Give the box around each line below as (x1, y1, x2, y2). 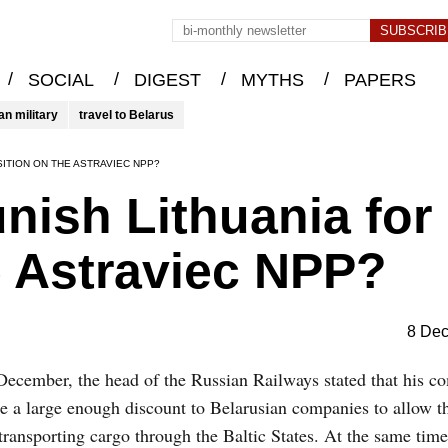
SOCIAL (27, 70, 94, 91)
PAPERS (343, 70, 416, 91)
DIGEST (133, 70, 201, 91)
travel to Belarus (79, 108, 174, 122)
